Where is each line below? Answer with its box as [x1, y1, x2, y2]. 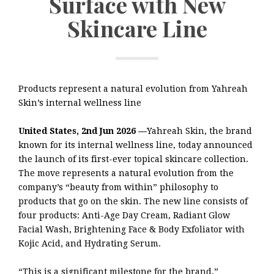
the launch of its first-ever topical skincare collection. [18, 154, 248, 164]
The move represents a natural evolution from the [18, 168, 234, 178]
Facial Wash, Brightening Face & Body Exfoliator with [18, 224, 245, 234]
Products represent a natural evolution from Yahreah [18, 83, 248, 94]
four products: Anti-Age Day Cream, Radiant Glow [18, 210, 230, 220]
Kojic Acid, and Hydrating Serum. [18, 238, 161, 248]
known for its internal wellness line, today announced [18, 139, 253, 150]
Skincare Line [67, 13, 207, 43]
